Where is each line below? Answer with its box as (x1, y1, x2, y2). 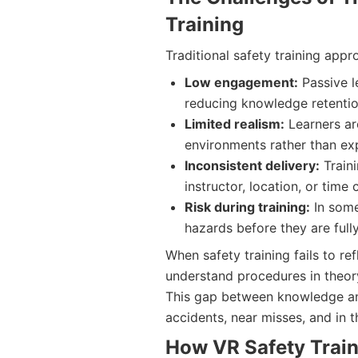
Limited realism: (185, 116, 284, 133)
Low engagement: (185, 74, 298, 91)
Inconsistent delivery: (185, 157, 320, 174)
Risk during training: (185, 199, 310, 216)
